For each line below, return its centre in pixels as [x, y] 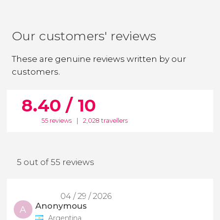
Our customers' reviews [84, 36]
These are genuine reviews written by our [99, 59]
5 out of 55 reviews [55, 162]
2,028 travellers [105, 121]
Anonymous [61, 206]
